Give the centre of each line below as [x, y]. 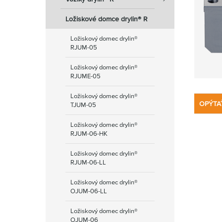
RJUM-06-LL [88, 162]
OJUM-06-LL [89, 191]
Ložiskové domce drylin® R [107, 19]
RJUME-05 [85, 76]
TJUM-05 [83, 105]
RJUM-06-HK [89, 134]
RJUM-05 [84, 47]
